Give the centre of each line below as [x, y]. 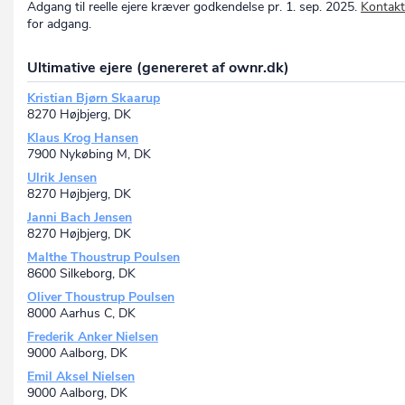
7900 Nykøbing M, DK [89, 155]
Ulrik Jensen [62, 178]
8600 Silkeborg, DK [81, 274]
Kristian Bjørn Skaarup [94, 99]
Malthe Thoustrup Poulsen [104, 258]
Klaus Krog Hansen [83, 138]
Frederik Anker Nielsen [93, 337]
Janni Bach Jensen [80, 218]
